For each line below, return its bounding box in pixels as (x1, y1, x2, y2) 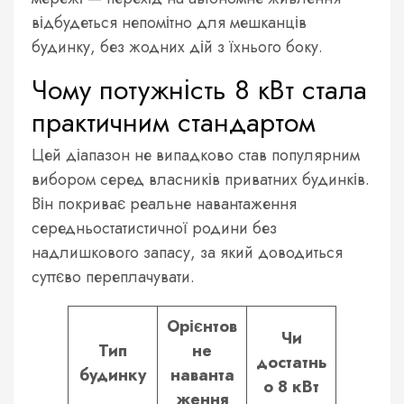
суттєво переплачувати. (32, 264, 195, 289)
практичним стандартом (32, 102, 316, 142)
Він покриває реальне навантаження (32, 191, 297, 216)
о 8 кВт (263, 374, 319, 399)
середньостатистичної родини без (32, 216, 277, 240)
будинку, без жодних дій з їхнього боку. (32, 34, 323, 59)
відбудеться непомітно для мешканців (32, 10, 307, 34)
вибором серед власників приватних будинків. (32, 167, 370, 191)
